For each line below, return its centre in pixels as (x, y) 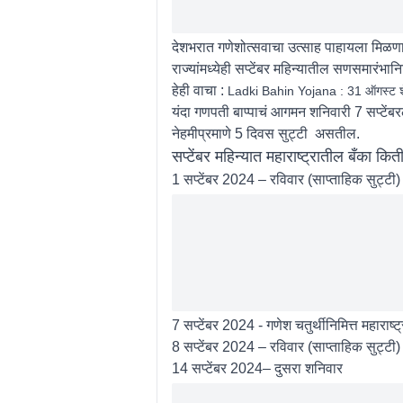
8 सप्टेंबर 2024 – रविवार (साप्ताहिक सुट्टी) (286, 346)
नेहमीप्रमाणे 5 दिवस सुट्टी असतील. (265, 133)
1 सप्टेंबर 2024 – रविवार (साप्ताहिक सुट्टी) (286, 179)
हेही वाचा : (199, 90)
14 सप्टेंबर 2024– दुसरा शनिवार (257, 368)
